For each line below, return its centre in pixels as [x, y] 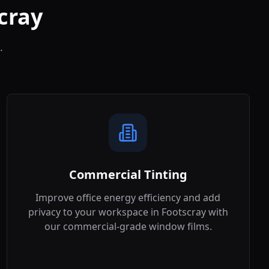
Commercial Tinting [128, 174]
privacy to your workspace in [95, 212]
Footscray [183, 212]
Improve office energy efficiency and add [128, 198]
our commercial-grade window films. [128, 226]
